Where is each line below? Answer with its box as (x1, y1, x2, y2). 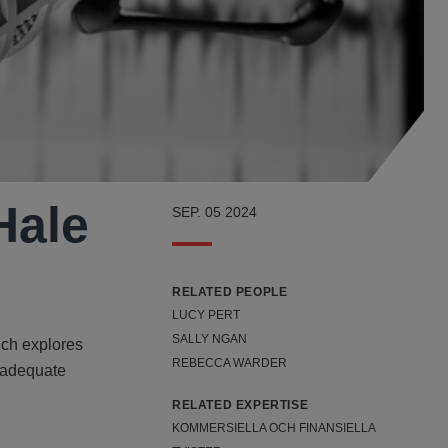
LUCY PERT (172, 308, 240, 323)
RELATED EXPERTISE (172, 398, 309, 413)
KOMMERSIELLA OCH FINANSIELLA (172, 421, 375, 436)
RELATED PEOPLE (172, 285, 288, 300)
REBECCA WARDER (172, 356, 287, 371)
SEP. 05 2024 (172, 204, 257, 221)
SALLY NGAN (172, 332, 247, 347)
